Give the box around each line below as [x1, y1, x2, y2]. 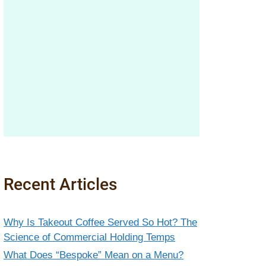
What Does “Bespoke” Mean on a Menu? [4, 249, 183, 261]
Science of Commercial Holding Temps [4, 232, 175, 243]
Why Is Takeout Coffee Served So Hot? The [4, 217, 197, 228]
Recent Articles [4, 175, 117, 194]
